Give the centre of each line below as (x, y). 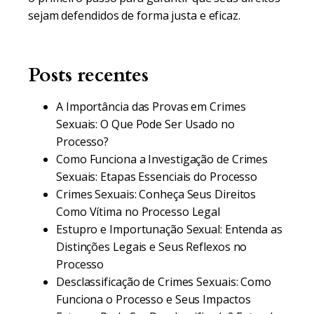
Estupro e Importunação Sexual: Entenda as (169, 229)
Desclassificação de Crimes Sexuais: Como (164, 282)
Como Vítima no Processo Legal (138, 212)
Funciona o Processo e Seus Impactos (153, 299)
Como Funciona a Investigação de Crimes (162, 159)
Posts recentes (88, 75)
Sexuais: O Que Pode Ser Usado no (145, 124)
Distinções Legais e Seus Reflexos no (152, 247)
